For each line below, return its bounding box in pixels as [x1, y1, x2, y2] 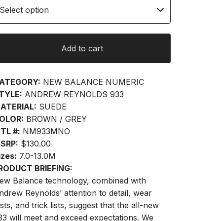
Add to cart [61, 43, 103, 53]
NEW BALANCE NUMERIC [40, 77, 144, 87]
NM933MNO [20, 126, 70, 136]
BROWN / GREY [24, 114, 87, 124]
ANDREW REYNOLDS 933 [22, 89, 124, 99]
